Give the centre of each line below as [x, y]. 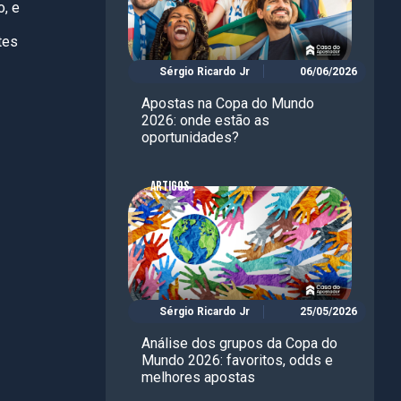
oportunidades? [190, 137]
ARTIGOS [170, 186]
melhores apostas [198, 378]
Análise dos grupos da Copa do [239, 344]
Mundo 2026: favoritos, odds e [237, 361]
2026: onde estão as [205, 120]
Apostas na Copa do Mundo [228, 103]
